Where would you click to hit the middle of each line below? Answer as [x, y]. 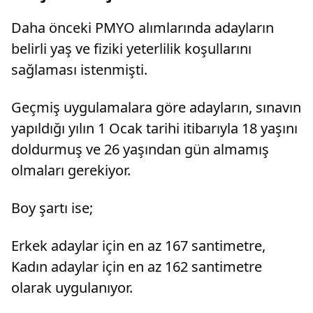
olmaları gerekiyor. [71, 170]
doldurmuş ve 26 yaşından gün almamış [140, 149]
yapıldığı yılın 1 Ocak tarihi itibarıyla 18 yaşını [154, 128]
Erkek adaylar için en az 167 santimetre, [138, 245]
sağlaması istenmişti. [79, 69]
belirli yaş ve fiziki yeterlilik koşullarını [131, 48]
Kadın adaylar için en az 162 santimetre [137, 266]
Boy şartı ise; [52, 208]
